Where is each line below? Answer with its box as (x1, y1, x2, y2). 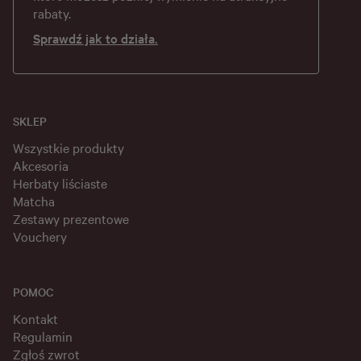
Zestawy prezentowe (13, 210, 129, 228)
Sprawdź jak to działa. (33, 29, 158, 48)
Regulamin (13, 327, 73, 346)
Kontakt (13, 309, 58, 328)
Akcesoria (13, 156, 68, 175)
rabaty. (33, 4, 71, 23)
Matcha (13, 192, 55, 210)
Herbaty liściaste (13, 174, 107, 193)
